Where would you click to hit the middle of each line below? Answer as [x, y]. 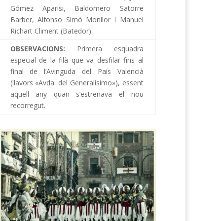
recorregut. [28, 106]
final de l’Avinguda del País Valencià [77, 72]
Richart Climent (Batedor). [51, 31]
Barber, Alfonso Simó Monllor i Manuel [77, 20]
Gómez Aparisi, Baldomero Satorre [77, 8]
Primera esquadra [110, 49]
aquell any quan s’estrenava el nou [77, 94]
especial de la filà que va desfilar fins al [77, 60]
